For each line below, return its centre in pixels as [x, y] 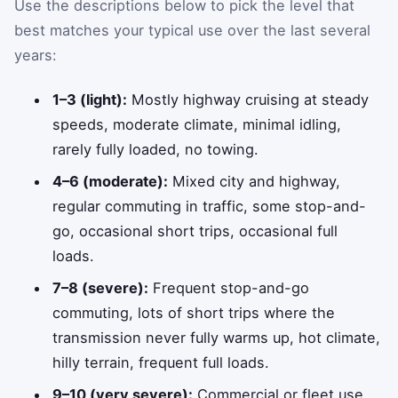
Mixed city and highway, [255, 181]
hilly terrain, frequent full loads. [161, 362]
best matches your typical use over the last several [192, 31]
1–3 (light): [90, 99]
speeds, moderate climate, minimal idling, [197, 124]
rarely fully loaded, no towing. [156, 149]
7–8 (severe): [101, 287]
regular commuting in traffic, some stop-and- [210, 206]
